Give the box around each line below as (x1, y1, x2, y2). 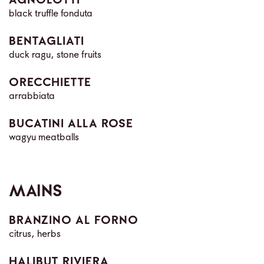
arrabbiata (9, 91, 55, 101)
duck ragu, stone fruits (9, 50, 101, 60)
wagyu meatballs (9, 133, 79, 143)
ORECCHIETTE (9, 77, 91, 89)
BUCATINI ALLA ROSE (9, 118, 133, 130)
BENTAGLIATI (9, 35, 84, 48)
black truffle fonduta (9, 9, 93, 19)
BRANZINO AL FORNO (9, 214, 138, 227)
